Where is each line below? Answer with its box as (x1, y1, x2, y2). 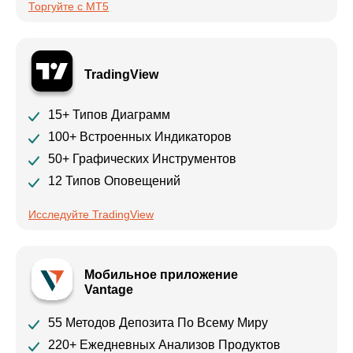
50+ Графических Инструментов (48, 152, 236, 166)
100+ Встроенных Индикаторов (48, 130, 232, 144)
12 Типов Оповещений (48, 174, 180, 188)
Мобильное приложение (84, 268, 238, 282)
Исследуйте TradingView (28, 208, 154, 221)
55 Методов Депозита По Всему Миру (48, 316, 268, 330)
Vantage (84, 283, 133, 297)
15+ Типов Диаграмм (48, 108, 170, 122)
